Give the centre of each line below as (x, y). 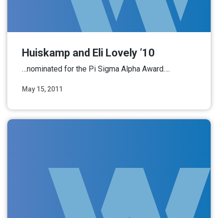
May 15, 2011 (42, 89)
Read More (179, 100)
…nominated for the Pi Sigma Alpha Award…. (96, 69)
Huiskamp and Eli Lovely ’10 (88, 53)
